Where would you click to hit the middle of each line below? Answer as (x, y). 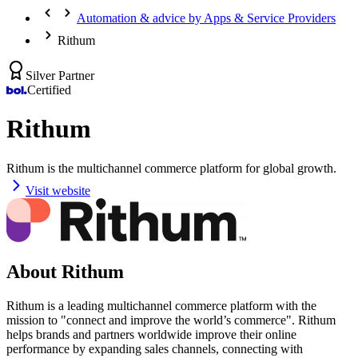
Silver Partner (60, 76)
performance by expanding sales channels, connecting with (155, 348)
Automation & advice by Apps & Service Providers (206, 18)
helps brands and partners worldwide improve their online (151, 334)
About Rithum (65, 271)
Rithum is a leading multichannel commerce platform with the (161, 305)
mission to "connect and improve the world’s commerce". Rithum (171, 320)
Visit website (58, 190)
